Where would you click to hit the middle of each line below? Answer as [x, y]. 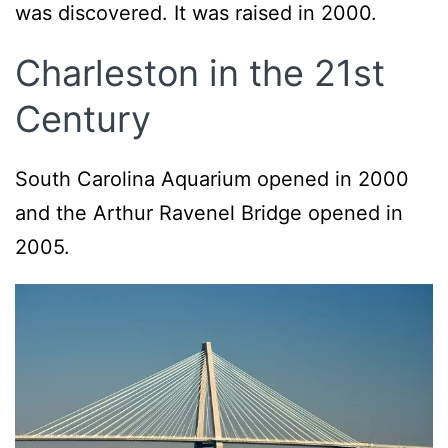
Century [83, 118]
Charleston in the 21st [200, 72]
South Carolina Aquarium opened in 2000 [212, 178]
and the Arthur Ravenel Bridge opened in [209, 212]
